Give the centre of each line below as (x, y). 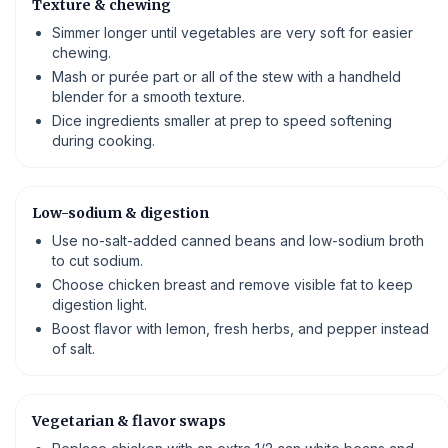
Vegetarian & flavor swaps (129, 420)
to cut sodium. (97, 260)
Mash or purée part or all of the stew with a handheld (226, 76)
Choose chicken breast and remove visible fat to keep (232, 284)
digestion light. (99, 304)
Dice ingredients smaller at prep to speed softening (222, 120)
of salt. (73, 348)
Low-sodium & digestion (120, 212)
